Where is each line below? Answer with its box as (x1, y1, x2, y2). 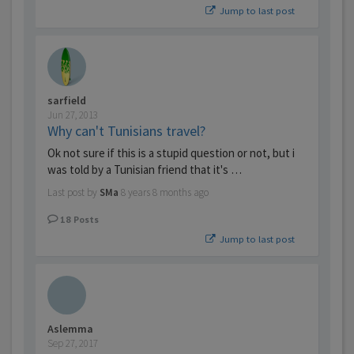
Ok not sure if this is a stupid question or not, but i (47, 145, 295, 161)
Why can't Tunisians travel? (47, 122, 205, 141)
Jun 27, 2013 (47, 108, 98, 122)
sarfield (47, 93, 86, 108)
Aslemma (47, 322, 93, 337)
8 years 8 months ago (121, 186, 209, 200)
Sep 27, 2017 (47, 337, 98, 351)
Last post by (47, 186, 100, 200)
